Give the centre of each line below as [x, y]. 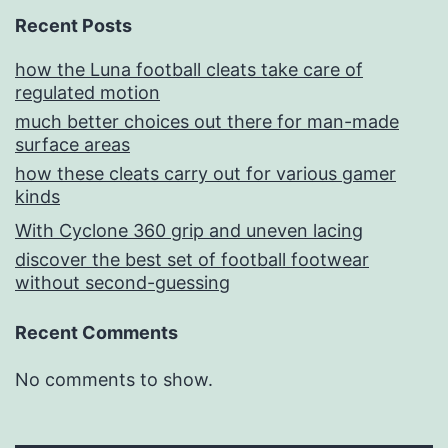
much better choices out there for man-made [207, 122]
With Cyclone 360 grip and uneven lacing [189, 231]
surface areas [72, 145]
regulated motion [87, 93]
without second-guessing [122, 283]
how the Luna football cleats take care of [189, 70]
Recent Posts [73, 26]
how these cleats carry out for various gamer [205, 174]
